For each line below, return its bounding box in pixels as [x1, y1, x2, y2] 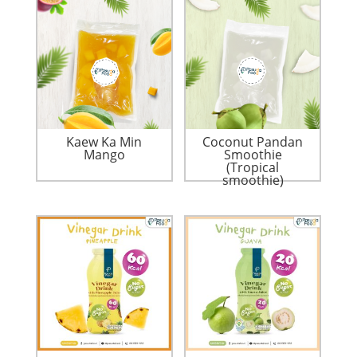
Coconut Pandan [202, 133, 304, 151]
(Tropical [226, 159, 280, 177]
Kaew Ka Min [66, 133, 143, 151]
